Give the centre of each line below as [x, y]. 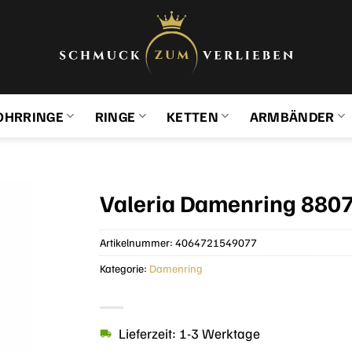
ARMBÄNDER [292, 116]
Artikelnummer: [137, 242]
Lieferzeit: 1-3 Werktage [189, 334]
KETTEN [192, 116]
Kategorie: [125, 268]
